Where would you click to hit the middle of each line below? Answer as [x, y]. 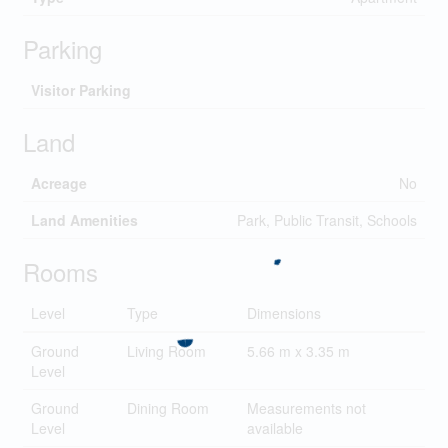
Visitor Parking [80, 90]
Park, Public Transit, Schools [326, 220]
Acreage [58, 183]
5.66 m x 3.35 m [298, 351]
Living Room [166, 351]
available [274, 428]
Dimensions [283, 313]
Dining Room [167, 408]
